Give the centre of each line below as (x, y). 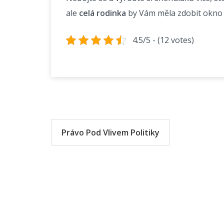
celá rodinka (102, 13)
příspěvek (93, 150)
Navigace (90, 111)
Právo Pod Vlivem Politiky (110, 133)
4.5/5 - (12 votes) (163, 40)
